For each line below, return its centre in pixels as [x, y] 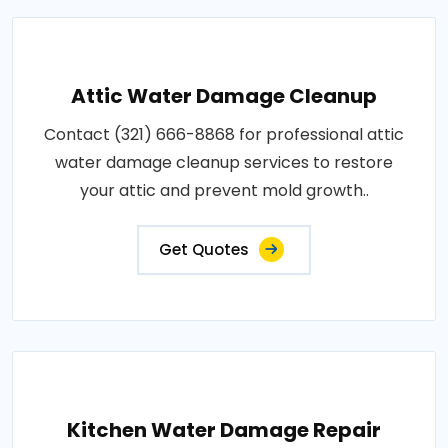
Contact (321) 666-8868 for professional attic [224, 134]
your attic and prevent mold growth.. [224, 190]
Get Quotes [204, 249]
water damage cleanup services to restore [224, 162]
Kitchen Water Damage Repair [224, 429]
